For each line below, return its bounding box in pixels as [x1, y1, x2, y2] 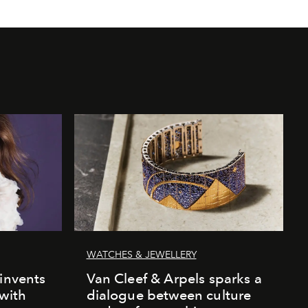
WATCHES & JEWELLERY [86, 249, 197, 261]
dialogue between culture [86, 287, 252, 304]
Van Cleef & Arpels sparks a [86, 270, 262, 287]
